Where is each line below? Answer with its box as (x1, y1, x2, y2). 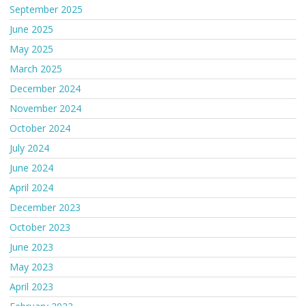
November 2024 (10, 102, 81, 115)
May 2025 (10, 42, 53, 56)
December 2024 (10, 82, 81, 96)
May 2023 (10, 260, 53, 274)
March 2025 (10, 62, 62, 76)
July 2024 (10, 141, 49, 155)
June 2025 (10, 23, 53, 36)
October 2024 (10, 122, 70, 135)
